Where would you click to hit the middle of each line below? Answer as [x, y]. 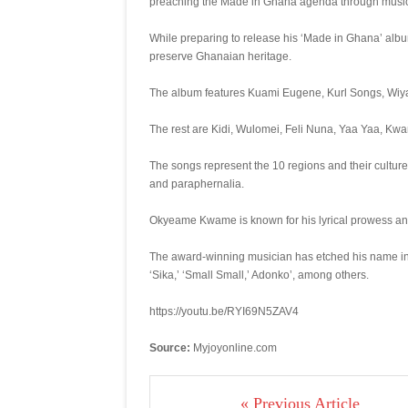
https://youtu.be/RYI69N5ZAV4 [224, 311]
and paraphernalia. [197, 184]
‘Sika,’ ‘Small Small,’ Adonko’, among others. [259, 275]
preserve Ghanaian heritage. [220, 56]
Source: [171, 348]
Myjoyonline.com [235, 348]
